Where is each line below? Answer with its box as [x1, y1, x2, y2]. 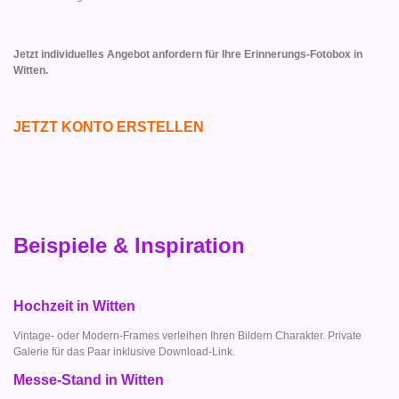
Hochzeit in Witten [13, 298, 135, 314]
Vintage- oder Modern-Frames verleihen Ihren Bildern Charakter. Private [13, 330, 362, 343]
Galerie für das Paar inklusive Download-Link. [13, 346, 235, 359]
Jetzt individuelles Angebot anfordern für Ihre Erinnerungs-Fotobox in [13, 47, 362, 61]
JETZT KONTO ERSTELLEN [13, 118, 204, 134]
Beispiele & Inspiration [13, 232, 245, 257]
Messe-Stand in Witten [13, 371, 164, 387]
